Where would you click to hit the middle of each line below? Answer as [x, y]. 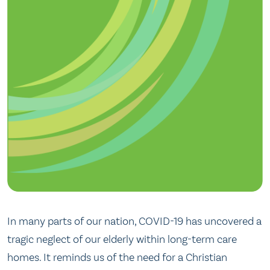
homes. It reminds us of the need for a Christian [117, 258]
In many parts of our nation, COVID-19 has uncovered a [134, 221]
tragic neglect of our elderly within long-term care [122, 240]
